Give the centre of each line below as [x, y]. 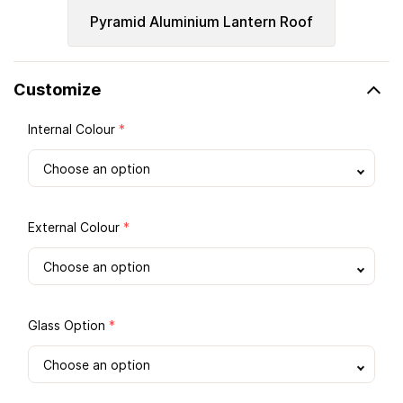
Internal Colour [73, 130]
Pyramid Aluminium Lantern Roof [201, 22]
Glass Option [68, 326]
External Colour [76, 228]
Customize [57, 90]
